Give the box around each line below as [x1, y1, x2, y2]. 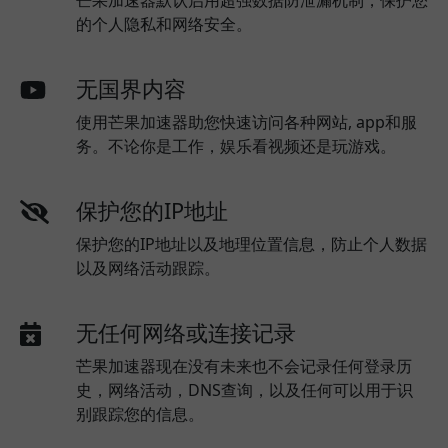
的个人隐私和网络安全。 [76, 13, 252, 35]
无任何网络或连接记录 [76, 318, 296, 347]
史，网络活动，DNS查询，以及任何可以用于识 [76, 379, 413, 401]
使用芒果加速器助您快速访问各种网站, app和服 [76, 111, 417, 133]
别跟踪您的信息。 [76, 403, 204, 425]
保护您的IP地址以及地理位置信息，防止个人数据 [76, 233, 427, 255]
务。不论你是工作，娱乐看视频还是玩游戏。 [76, 135, 396, 157]
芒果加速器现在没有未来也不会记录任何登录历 [76, 355, 412, 377]
